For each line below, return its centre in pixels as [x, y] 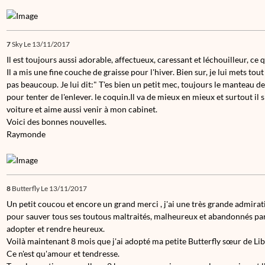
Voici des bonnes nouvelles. [56, 121]
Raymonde [26, 134]
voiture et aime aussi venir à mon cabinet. [82, 109]
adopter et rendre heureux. [56, 228]
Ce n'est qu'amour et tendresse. [63, 253]
